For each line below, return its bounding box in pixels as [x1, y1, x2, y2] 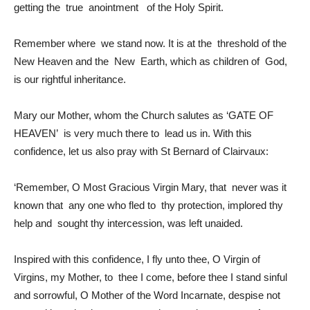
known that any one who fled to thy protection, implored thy [14, 199, 283, 211]
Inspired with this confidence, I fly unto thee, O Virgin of [14, 253, 260, 265]
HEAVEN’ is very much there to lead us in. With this [14, 127, 252, 139]
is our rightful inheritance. [14, 73, 126, 85]
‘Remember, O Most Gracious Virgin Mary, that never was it [14, 181, 289, 193]
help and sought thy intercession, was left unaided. [14, 217, 246, 229]
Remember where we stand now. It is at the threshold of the [14, 37, 286, 49]
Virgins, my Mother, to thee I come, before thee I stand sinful [14, 271, 287, 283]
